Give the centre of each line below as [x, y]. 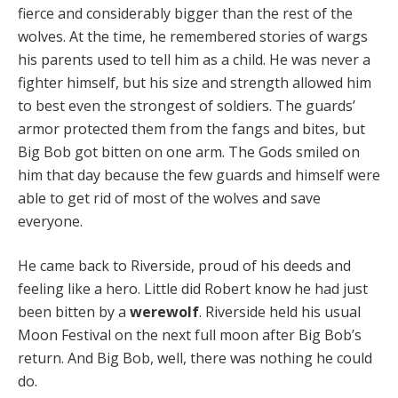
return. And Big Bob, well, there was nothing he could [195, 358]
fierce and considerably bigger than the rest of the [185, 13]
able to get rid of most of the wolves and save [169, 198]
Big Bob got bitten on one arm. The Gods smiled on [189, 151]
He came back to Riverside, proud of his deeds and [184, 265]
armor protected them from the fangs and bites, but [191, 128]
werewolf [164, 311]
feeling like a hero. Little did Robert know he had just [193, 288]
